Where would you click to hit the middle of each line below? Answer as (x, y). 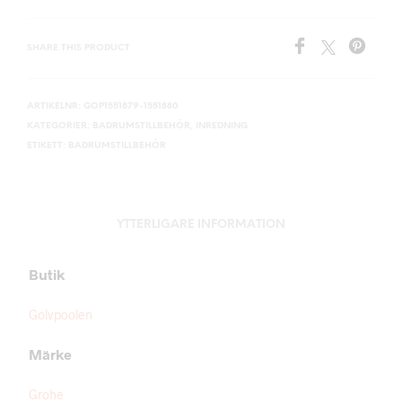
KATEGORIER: (60, 126)
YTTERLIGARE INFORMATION (201, 224)
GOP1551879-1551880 (131, 106)
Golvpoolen (61, 315)
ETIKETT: (48, 146)
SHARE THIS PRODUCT (79, 48)
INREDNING (222, 126)
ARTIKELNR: (55, 106)
